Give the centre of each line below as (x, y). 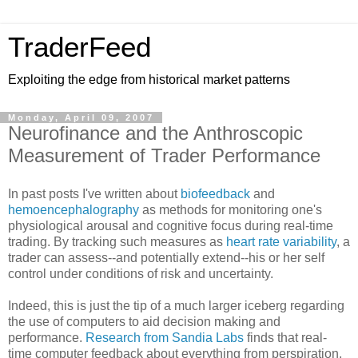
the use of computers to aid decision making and (144, 321)
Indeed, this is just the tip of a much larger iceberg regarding (176, 305)
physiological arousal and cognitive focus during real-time (171, 225)
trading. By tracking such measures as (117, 241)
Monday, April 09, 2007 (81, 117)
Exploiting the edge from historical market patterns (149, 80)
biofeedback (215, 193)
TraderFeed (80, 47)
